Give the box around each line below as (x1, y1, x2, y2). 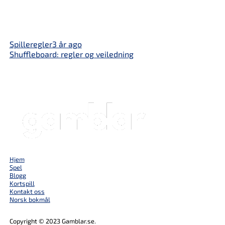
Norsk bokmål (9, 195, 50, 203)
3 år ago (52, 39, 82, 49)
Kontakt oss (9, 187, 45, 195)
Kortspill (9, 179, 35, 187)
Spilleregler (9, 39, 52, 49)
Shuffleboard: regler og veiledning (9, 49, 134, 59)
